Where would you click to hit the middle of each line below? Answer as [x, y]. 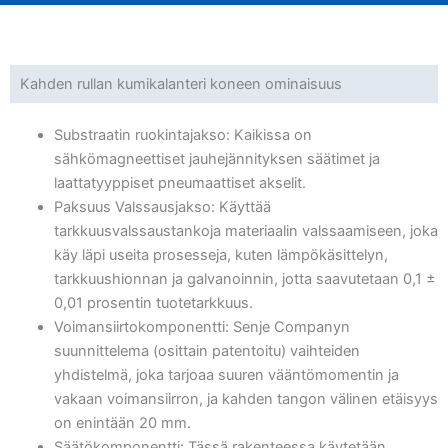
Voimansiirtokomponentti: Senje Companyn [201, 326]
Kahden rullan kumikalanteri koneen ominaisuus [181, 83]
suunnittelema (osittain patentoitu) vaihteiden [206, 350]
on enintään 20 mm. [122, 422]
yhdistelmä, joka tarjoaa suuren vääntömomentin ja [226, 374]
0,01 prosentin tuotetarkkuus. [153, 302]
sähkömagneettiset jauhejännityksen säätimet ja [216, 158]
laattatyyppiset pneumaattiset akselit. [179, 182]
